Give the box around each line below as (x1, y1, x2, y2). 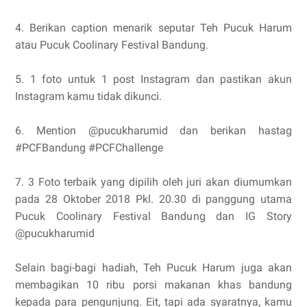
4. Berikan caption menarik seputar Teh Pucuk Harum (15, 21, 292, 35)
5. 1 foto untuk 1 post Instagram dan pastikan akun (15, 73, 292, 86)
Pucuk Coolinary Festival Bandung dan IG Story (15, 210, 292, 223)
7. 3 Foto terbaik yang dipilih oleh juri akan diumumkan (15, 175, 292, 189)
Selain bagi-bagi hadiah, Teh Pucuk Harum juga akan (15, 261, 292, 275)
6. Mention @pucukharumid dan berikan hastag (15, 124, 292, 138)
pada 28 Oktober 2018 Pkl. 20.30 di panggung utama (15, 193, 292, 206)
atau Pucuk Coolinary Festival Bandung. (15, 38, 208, 52)
